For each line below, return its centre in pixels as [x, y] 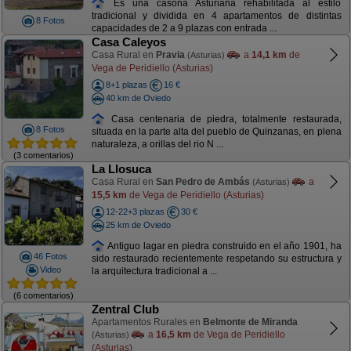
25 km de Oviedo [138, 224]
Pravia [170, 55]
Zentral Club [125, 309]
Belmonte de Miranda [250, 322]
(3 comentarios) [43, 155]
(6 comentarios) [43, 295]
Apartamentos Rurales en [147, 322]
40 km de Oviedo [138, 98]
